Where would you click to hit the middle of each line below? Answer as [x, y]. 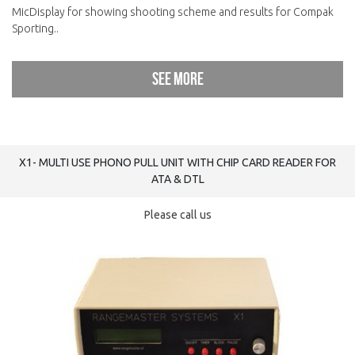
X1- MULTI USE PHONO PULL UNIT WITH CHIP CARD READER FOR [177, 162]
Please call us [177, 215]
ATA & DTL [177, 179]
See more [177, 79]
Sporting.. [35, 29]
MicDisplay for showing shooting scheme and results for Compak [173, 12]
